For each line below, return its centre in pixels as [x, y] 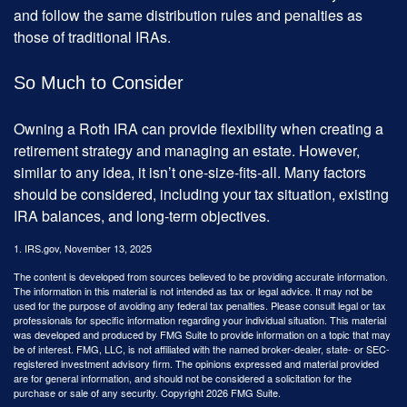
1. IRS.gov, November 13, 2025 [83, 248]
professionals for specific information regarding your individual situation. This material [200, 319]
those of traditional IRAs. [92, 37]
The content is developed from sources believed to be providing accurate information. [201, 276]
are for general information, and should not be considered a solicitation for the [183, 377]
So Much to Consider [99, 82]
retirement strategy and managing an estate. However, [187, 150]
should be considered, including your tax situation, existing [201, 194]
